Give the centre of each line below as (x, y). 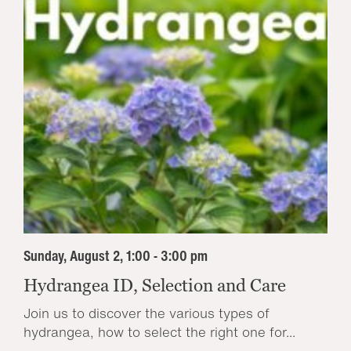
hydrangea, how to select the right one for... (159, 332)
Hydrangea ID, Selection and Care (155, 286)
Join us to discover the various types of (147, 313)
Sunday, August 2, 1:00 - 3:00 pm (116, 256)
